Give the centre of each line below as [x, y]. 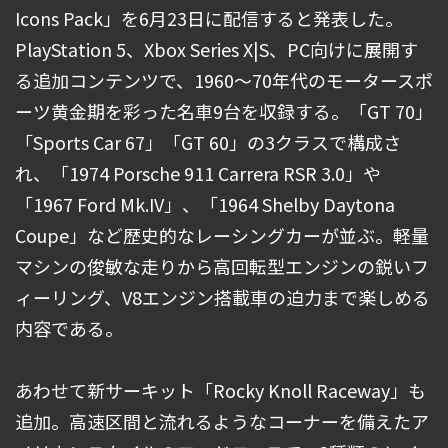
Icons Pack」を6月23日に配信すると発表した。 [209, 18]
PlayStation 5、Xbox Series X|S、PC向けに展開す [216, 49]
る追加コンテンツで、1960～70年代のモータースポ [224, 80]
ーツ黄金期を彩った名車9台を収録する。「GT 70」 [224, 111]
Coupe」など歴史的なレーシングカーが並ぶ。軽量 [222, 235]
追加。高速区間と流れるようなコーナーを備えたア [222, 421]
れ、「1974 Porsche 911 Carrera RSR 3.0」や [198, 173]
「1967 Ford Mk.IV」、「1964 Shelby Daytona [205, 204]
